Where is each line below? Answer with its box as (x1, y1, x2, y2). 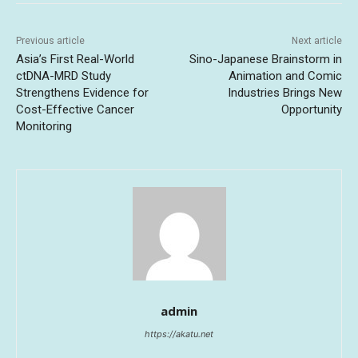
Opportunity (280, 102, 342, 117)
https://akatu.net (145, 328, 213, 340)
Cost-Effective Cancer (16, 102, 134, 117)
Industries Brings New (227, 86, 342, 101)
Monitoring (16, 119, 72, 134)
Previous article (16, 35, 85, 47)
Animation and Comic (228, 69, 342, 84)
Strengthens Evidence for (16, 86, 149, 101)
